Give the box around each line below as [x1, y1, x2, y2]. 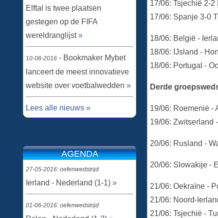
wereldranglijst [26, 31, 78, 39]
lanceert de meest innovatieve [26, 68, 129, 76]
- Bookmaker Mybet [57, 54, 126, 62]
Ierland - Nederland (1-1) [26, 179, 112, 187]
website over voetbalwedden [26, 81, 127, 90]
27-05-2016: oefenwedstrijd [26, 166, 99, 173]
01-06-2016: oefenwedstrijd [26, 202, 99, 209]
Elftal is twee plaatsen [26, 4, 101, 12]
